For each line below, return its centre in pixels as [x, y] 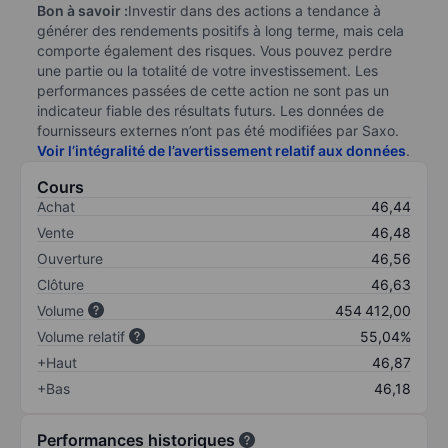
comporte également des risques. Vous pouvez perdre [214, 50]
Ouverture [70, 258]
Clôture [60, 284]
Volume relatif [81, 336]
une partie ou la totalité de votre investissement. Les [207, 70]
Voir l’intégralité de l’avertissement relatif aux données [221, 150]
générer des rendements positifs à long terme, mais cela [220, 30]
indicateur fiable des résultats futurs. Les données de [210, 110]
